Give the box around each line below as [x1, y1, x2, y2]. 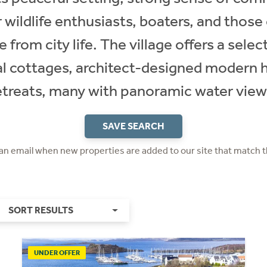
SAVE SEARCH [103, 120, 164, 132]
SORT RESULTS [8, 204, 73, 216]
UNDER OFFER [34, 248, 80, 257]
